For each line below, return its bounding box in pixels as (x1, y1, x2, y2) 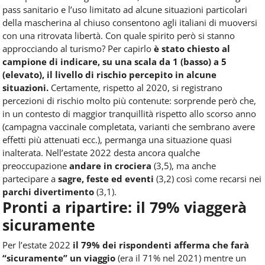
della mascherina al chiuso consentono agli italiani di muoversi (2, 17, 257, 29)
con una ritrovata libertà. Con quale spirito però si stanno (2, 30, 235, 42)
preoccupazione (2, 160, 69, 172)
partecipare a (2, 173, 56, 185)
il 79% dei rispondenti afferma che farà (73, 239, 249, 251)
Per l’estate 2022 (2, 239, 73, 251)
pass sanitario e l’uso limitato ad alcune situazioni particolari (2, 4, 247, 16)
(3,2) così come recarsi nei (154, 173, 261, 185)
